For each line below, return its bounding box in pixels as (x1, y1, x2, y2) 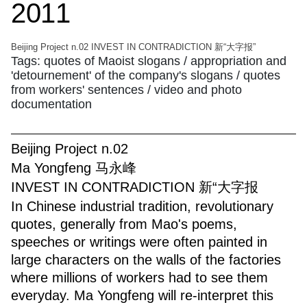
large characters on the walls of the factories (11, 251, 281, 267)
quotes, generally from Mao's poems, (11, 216, 237, 232)
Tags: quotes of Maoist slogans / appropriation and (11, 53, 286, 68)
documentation (11, 97, 92, 111)
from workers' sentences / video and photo (11, 82, 242, 97)
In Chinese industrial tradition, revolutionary (11, 198, 273, 214)
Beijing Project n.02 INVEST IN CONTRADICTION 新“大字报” (11, 41, 256, 52)
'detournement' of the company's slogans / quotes (11, 68, 280, 82)
